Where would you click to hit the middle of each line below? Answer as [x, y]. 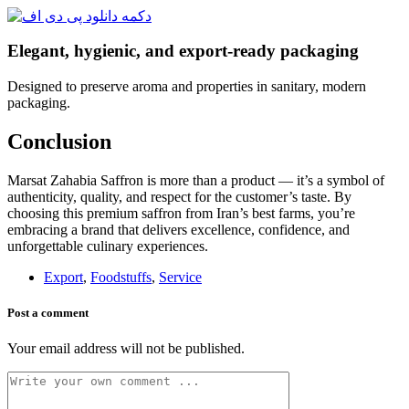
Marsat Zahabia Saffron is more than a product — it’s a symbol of [196, 180]
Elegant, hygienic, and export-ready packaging [183, 51]
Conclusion [59, 141]
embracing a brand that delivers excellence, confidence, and [178, 229]
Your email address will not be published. [126, 349]
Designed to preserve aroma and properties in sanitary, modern [187, 86]
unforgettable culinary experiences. [108, 246]
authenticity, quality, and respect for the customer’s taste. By [179, 196]
